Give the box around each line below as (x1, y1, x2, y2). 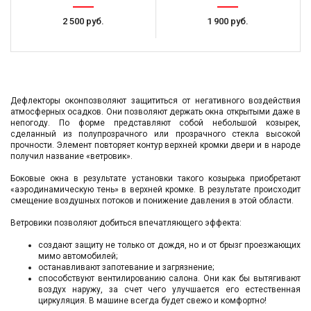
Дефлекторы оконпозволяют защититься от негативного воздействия (10, 95, 301, 106)
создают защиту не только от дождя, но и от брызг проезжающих (38, 239, 301, 250)
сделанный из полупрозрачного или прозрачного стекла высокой (10, 128, 301, 139)
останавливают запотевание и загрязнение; (38, 262, 214, 272)
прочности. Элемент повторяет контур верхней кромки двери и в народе (10, 140, 301, 150)
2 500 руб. (62, 15, 104, 26)
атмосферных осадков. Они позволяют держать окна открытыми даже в (10, 106, 301, 117)
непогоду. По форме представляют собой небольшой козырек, (10, 117, 301, 128)
